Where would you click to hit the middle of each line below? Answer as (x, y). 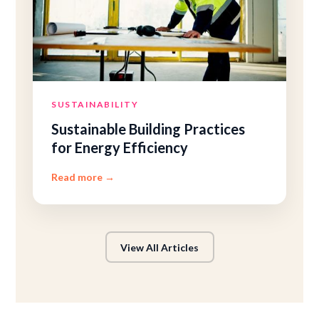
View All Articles (159, 247)
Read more (78, 177)
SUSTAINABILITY (95, 104)
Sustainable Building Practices (148, 129)
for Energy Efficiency (120, 147)
